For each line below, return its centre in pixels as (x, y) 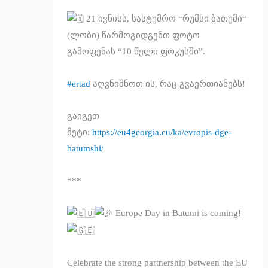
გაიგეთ (83, 116)
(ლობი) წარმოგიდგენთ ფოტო (134, 35)
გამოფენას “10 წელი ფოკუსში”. (136, 51)
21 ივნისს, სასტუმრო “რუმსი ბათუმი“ (165, 18)
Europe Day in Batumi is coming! (179, 213)
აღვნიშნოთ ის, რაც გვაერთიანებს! (168, 83)
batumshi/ (86, 148)
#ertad (79, 83)
